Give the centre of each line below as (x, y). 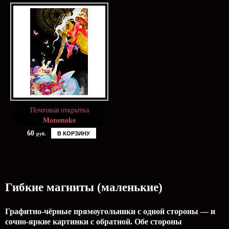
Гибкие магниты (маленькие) (84, 187)
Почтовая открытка (59, 110)
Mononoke (59, 120)
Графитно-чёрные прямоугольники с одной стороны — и (110, 211)
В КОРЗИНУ (73, 133)
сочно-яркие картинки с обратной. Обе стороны (94, 222)
